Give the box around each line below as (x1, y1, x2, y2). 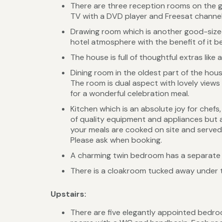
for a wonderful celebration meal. (70, 88, 189, 99)
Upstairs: (51, 189, 86, 200)
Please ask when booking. (70, 135, 162, 146)
